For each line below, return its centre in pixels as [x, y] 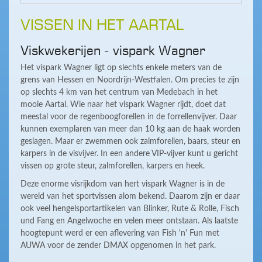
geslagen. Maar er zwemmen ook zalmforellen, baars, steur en [130, 142]
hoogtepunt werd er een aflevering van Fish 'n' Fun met [120, 234]
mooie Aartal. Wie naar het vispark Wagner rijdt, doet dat [123, 105]
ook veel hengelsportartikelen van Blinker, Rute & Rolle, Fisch [130, 209]
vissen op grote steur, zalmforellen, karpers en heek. [113, 166]
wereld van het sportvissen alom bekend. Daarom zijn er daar [130, 197]
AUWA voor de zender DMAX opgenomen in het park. [118, 246]
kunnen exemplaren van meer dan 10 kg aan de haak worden [130, 130]
